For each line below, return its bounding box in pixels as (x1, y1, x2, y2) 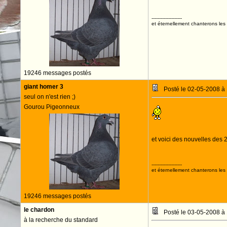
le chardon (23, 206, 54, 213)
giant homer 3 (23, 83, 63, 90)
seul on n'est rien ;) (23, 93, 75, 100)
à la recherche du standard (23, 216, 98, 223)
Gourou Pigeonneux (23, 103, 80, 110)
